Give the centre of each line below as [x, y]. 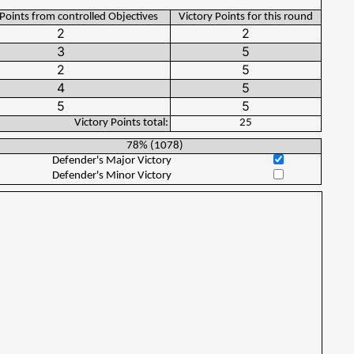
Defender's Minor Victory [112, 176]
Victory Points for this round [246, 17]
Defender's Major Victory [112, 161]
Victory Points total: [122, 123]
